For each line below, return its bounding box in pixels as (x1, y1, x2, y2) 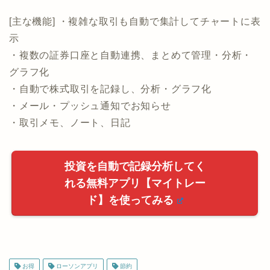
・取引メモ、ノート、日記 (9, 69, 131, 80)
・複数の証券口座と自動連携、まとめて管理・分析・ (9, 2, 253, 13)
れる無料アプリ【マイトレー (64, 129, 206, 142)
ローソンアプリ (54, 215, 98, 222)
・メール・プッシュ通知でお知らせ (9, 52, 171, 63)
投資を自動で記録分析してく (64, 112, 206, 125)
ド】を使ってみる (87, 146, 174, 159)
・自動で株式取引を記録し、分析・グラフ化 (9, 36, 212, 46)
